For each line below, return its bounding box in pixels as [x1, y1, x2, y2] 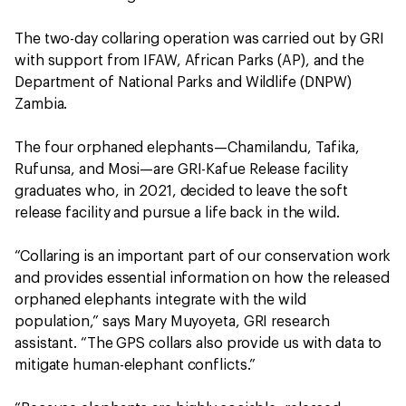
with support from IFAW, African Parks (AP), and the [14, 53, 364, 68]
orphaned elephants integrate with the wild [14, 293, 306, 307]
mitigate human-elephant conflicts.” [14, 358, 256, 372]
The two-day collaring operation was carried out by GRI [14, 32, 384, 46]
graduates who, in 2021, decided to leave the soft [14, 184, 349, 198]
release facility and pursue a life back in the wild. [14, 206, 340, 220]
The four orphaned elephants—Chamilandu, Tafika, [14, 140, 361, 155]
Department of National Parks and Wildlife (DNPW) [14, 75, 353, 90]
